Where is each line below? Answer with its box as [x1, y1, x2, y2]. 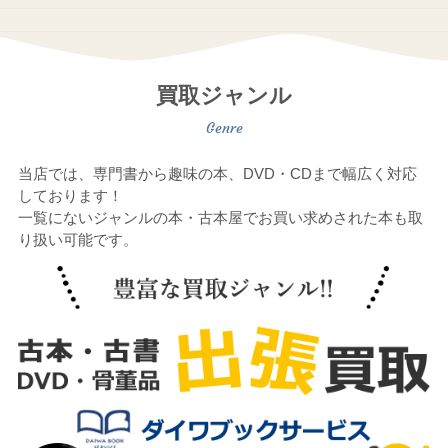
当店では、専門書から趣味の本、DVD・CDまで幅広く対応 [17, 165, 417, 183]
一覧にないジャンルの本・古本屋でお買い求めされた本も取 [17, 209, 423, 227]
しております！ [17, 187, 123, 205]
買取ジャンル [156, 82, 292, 108]
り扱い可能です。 [17, 231, 138, 249]
